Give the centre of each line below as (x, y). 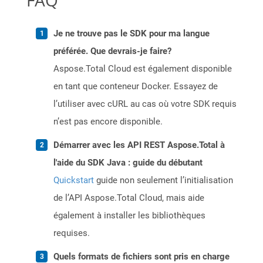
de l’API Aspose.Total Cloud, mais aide (129, 198)
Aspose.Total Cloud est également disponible (143, 69)
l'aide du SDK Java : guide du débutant (128, 163)
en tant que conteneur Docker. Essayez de (136, 87)
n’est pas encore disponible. (108, 122)
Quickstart (74, 181)
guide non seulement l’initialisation (163, 181)
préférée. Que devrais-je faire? (112, 51)
